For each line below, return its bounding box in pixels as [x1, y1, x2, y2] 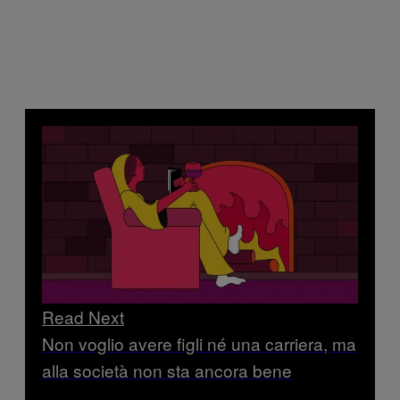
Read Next [42, 304, 124, 329]
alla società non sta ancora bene [42, 358, 292, 383]
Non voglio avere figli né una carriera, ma [42, 331, 356, 356]
